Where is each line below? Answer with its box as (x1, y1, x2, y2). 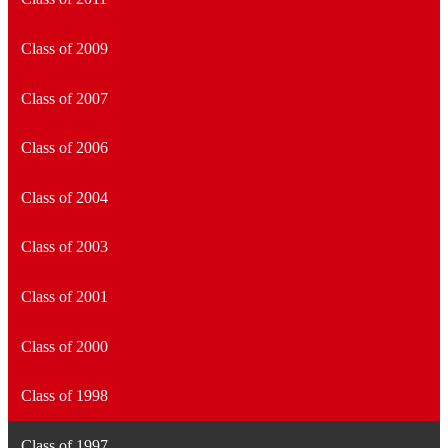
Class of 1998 (20, 387, 108, 405)
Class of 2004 (20, 188, 108, 206)
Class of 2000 (20, 337, 108, 355)
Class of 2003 (20, 238, 108, 256)
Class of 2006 (20, 139, 108, 157)
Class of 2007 (20, 89, 108, 107)
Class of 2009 (20, 39, 108, 57)
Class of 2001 (20, 287, 108, 305)
